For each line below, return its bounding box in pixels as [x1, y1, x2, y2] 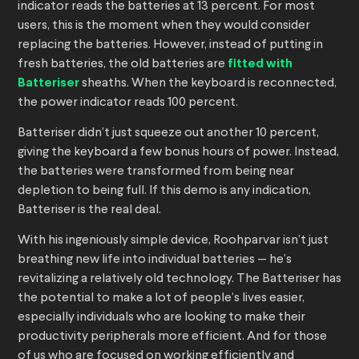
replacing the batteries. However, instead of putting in [18, 38, 323, 52]
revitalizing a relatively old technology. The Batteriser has [18, 272, 341, 286]
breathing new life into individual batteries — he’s [18, 253, 292, 267]
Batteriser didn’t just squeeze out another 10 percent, [18, 127, 319, 140]
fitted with [228, 58, 292, 71]
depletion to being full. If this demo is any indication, [18, 184, 311, 198]
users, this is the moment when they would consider [18, 19, 310, 33]
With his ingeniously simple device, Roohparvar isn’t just [18, 234, 329, 248]
